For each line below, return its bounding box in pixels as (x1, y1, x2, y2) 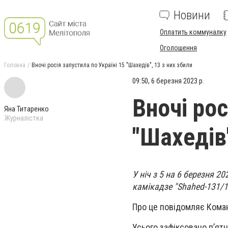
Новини (174, 8, 210, 22)
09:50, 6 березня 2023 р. (132, 76, 204, 85)
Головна (4, 62, 25, 69)
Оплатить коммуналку (160, 28, 226, 36)
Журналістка (4, 113, 43, 123)
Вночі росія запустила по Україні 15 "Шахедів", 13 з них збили (32, 62, 192, 69)
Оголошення (160, 44, 197, 52)
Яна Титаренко (4, 104, 49, 113)
